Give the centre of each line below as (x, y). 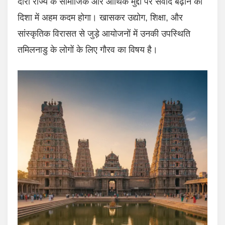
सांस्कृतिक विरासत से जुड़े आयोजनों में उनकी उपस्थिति (104, 34)
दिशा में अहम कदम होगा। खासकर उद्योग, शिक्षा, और (100, 18)
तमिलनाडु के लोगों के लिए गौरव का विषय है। (88, 50)
